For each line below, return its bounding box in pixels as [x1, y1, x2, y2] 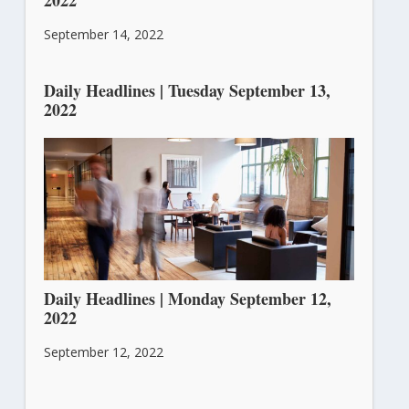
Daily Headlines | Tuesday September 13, [43, 78, 330, 102]
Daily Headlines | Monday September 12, [43, 286, 331, 310]
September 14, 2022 [43, 25, 163, 43]
